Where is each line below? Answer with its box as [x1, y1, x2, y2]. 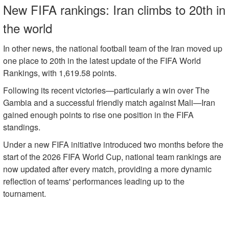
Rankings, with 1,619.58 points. [3, 67, 117, 79]
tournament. [3, 188, 46, 200]
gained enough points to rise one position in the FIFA [3, 109, 194, 121]
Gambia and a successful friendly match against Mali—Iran [3, 97, 215, 109]
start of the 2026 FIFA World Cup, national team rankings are [3, 151, 221, 163]
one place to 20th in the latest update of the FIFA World [3, 55, 201, 67]
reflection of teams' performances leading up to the [3, 175, 185, 188]
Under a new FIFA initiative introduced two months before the [3, 139, 223, 151]
